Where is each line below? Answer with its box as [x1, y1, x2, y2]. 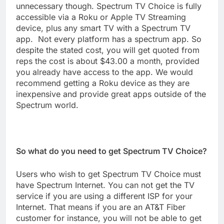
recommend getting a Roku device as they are [16, 78, 189, 88]
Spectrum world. [16, 100, 78, 110]
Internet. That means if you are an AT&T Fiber [16, 202, 185, 212]
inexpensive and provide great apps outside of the [16, 89, 206, 99]
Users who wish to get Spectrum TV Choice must [16, 169, 201, 179]
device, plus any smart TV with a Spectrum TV [16, 23, 190, 33]
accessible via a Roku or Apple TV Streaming [16, 12, 186, 22]
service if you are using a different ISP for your [16, 191, 192, 201]
